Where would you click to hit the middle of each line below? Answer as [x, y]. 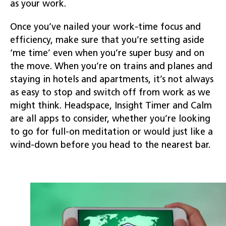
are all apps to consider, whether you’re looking [110, 119]
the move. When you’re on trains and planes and [111, 67]
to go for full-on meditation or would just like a [111, 132]
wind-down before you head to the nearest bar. [110, 145]
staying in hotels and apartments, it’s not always [112, 80]
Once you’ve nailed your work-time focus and [105, 27]
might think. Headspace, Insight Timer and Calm [111, 106]
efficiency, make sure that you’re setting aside [107, 40]
